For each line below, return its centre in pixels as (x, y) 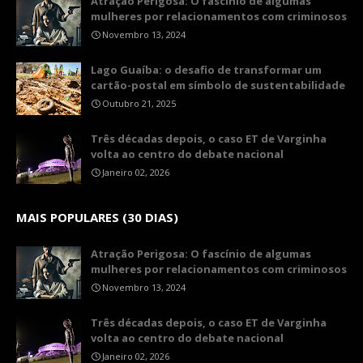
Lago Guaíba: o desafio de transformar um (206, 70)
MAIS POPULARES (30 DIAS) (97, 217)
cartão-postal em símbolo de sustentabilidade (218, 85)
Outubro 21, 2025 (139, 103)
